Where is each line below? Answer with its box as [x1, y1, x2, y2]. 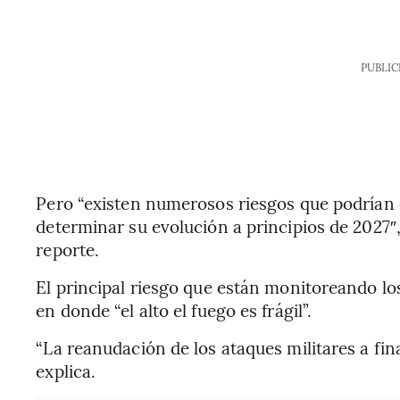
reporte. [36, 237, 100, 261]
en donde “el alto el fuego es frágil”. [36, 298, 312, 321]
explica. [36, 359, 96, 382]
